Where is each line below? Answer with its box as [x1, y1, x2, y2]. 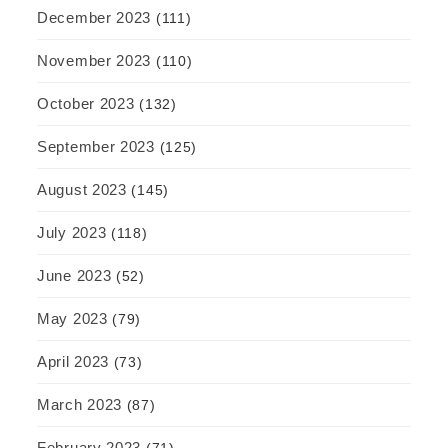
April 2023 [37, 353, 109, 371]
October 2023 [37, 95, 135, 113]
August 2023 [37, 181, 127, 199]
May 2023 [37, 310, 108, 328]
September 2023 [37, 138, 155, 156]
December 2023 [37, 9, 152, 27]
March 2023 [37, 396, 122, 414]
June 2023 [37, 267, 112, 285]
